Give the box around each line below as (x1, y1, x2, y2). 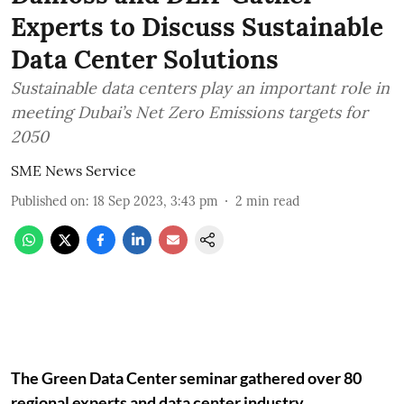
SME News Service (11, 161, 136, 179)
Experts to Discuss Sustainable (11, 11, 383, 43)
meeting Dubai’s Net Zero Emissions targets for (11, 102, 368, 123)
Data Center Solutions (11, 43, 279, 76)
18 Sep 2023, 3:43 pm (93, 193, 218, 209)
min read (246, 193, 299, 209)
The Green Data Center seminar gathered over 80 (11, 368, 362, 388)
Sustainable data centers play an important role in (11, 78, 390, 98)
